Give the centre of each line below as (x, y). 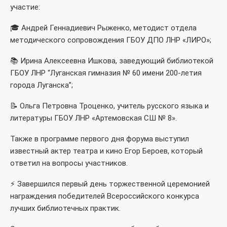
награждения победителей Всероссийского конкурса (105, 196)
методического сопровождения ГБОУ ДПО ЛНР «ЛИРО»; (111, 40)
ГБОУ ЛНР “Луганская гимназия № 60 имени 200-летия (106, 73)
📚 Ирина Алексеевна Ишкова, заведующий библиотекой (112, 61)
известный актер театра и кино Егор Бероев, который (106, 151)
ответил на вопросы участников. (69, 163)
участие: (25, 7)
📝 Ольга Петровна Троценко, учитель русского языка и (109, 106)
